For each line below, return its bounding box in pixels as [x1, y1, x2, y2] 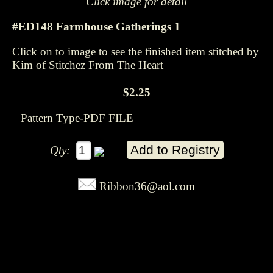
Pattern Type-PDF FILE [21, 112, 133, 125]
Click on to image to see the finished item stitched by [12, 44, 259, 58]
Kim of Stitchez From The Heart [12, 58, 166, 71]
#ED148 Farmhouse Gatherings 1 [12, 19, 180, 33]
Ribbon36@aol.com [99, 180, 195, 193]
